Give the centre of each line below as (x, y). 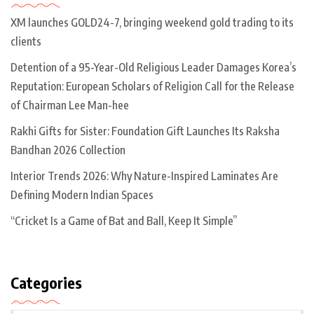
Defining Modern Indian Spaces (82, 194)
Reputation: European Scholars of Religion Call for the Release (152, 86)
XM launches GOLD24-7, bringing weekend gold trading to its (152, 22)
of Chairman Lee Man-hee (70, 105)
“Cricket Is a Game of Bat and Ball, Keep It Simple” (124, 220)
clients (26, 41)
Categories (46, 282)
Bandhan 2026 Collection (68, 150)
